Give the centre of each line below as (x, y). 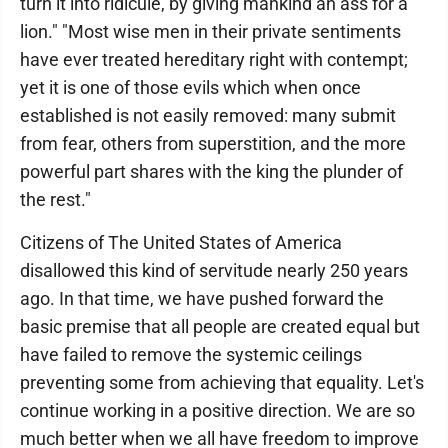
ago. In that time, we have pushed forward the (202, 298)
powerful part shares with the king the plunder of (211, 171)
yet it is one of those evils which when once (190, 87)
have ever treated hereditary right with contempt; (214, 59)
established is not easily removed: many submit (208, 115)
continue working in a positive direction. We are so (217, 410)
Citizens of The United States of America (181, 242)
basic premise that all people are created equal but (220, 326)
